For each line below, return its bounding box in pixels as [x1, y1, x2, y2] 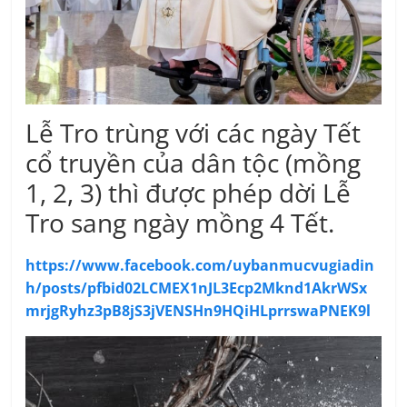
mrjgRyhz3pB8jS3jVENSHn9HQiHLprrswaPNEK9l [25, 301, 372, 322]
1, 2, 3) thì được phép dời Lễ [25, 175, 352, 211]
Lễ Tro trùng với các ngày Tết [25, 115, 362, 151]
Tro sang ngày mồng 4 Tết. [25, 205, 335, 241]
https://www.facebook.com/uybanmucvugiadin [25, 255, 375, 276]
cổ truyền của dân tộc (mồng [25, 145, 362, 181]
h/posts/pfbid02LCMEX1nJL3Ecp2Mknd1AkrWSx [25, 278, 368, 299]
